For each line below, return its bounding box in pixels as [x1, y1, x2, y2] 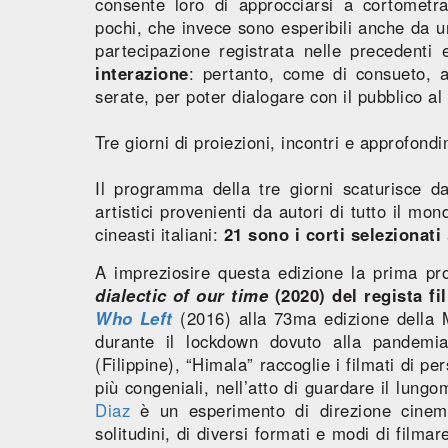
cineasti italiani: [95, 221, 224, 246]
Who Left [95, 305, 173, 330]
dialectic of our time [95, 282, 269, 307]
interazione [95, 60, 189, 85]
